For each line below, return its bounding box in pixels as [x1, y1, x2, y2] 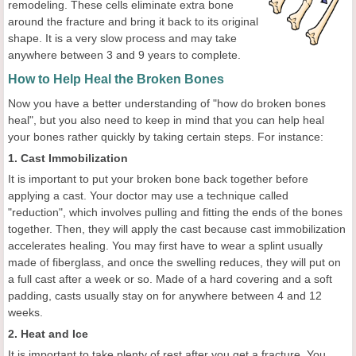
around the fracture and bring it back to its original [8, 15, 258, 29]
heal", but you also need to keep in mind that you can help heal [8, 114, 324, 127]
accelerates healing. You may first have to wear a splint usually [8, 239, 323, 253]
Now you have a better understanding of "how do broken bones [8, 97, 326, 110]
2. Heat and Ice [8, 327, 88, 341]
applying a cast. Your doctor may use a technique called [8, 189, 288, 203]
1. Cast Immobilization [8, 152, 128, 165]
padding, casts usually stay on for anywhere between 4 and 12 [8, 289, 322, 303]
